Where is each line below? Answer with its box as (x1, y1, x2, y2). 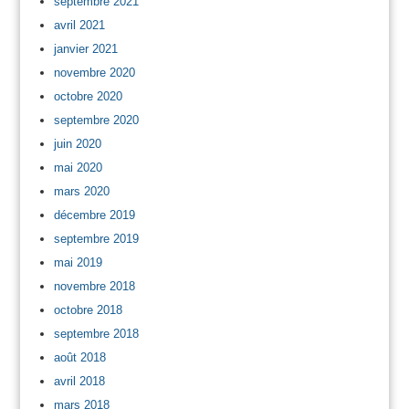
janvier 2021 (53, 42, 118, 57)
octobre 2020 (53, 89, 122, 104)
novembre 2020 (53, 66, 135, 80)
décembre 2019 (53, 208, 135, 223)
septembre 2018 (53, 327, 139, 341)
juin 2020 (53, 137, 101, 152)
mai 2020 (53, 161, 102, 175)
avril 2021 (53, 18, 105, 33)
